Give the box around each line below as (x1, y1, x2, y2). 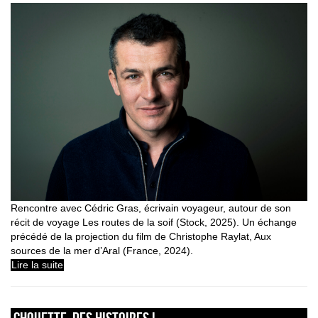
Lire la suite (11, 259, 63, 271)
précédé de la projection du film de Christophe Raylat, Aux (11, 231, 271, 243)
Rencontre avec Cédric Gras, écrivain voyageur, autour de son (11, 202, 291, 214)
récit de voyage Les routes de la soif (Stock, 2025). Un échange (11, 216, 297, 229)
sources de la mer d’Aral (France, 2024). (11, 245, 193, 257)
